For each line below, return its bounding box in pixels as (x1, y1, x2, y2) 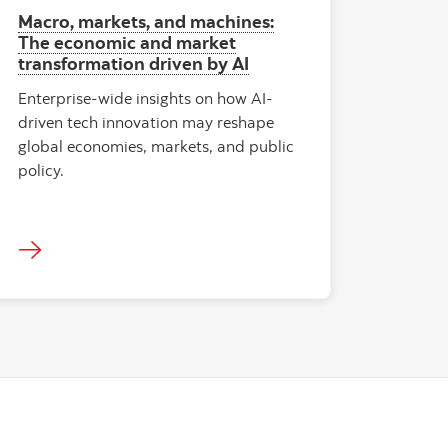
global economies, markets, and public (18, 136, 294, 156)
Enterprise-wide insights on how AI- (18, 88, 273, 108)
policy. (18, 160, 64, 180)
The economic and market (18, 31, 236, 53)
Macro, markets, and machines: (18, 10, 274, 32)
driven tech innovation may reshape (18, 112, 274, 132)
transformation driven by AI (18, 52, 249, 74)
